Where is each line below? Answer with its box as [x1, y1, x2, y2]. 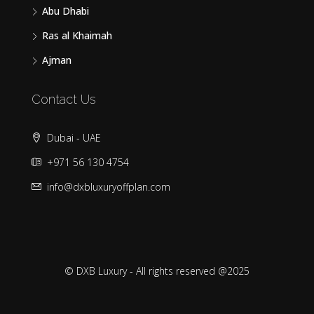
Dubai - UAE [44, 131, 101, 145]
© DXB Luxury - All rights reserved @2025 [64, 264, 250, 278]
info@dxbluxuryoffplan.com [47, 180, 170, 194]
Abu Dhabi [42, 4, 89, 18]
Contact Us [32, 92, 96, 107]
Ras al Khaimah [42, 29, 112, 43]
